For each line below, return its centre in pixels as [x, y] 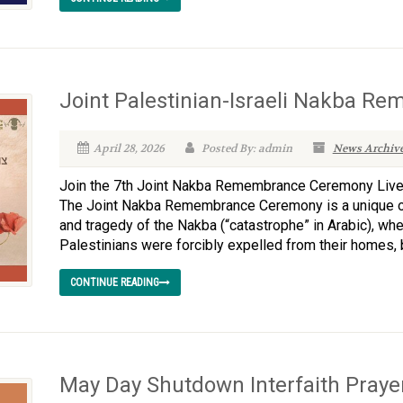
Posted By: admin [245, 148]
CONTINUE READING [114, 282]
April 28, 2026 [129, 148]
